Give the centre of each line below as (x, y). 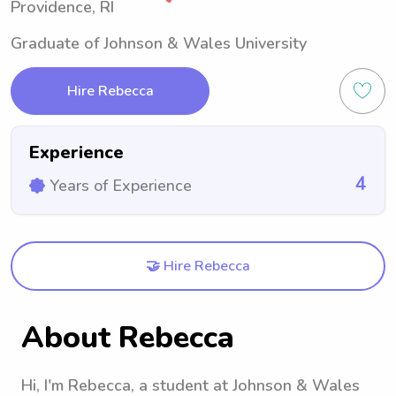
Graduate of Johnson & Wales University (159, 43)
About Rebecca (128, 338)
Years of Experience (121, 186)
